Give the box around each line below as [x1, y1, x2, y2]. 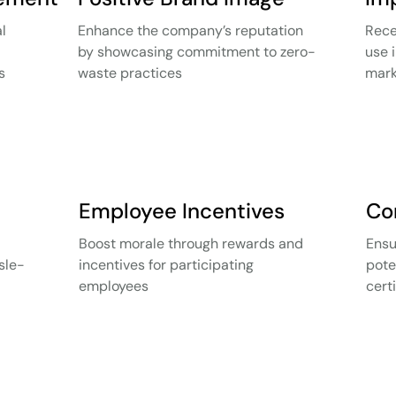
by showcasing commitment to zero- [78, 42, 316, 61]
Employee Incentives [79, 197, 285, 225]
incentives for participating [79, 255, 254, 274]
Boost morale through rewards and [79, 234, 303, 253]
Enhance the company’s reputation [78, 21, 303, 40]
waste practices [78, 64, 182, 82]
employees [79, 277, 148, 295]
